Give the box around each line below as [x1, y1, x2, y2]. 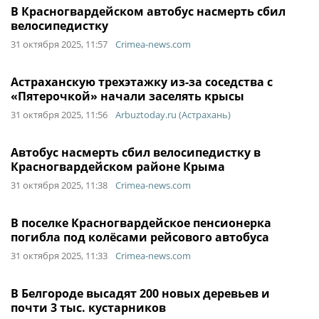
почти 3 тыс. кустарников [11, 300, 166, 315]
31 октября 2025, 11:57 [11, 38, 108, 51]
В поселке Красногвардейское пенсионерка [11, 215, 271, 231]
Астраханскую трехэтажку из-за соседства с [11, 74, 273, 90]
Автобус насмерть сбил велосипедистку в [11, 145, 261, 160]
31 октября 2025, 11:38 [11, 179, 108, 192]
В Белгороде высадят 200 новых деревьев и [11, 286, 270, 301]
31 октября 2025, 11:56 [11, 108, 108, 121]
